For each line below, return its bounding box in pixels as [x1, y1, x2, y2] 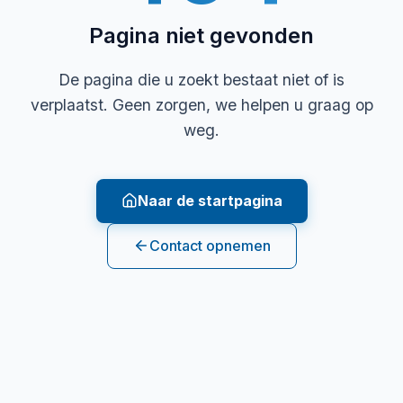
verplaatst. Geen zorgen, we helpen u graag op [30, 94, 373, 114]
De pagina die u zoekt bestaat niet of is [58, 69, 345, 89]
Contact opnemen [148, 236, 271, 255]
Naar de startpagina [137, 191, 282, 210]
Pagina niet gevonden [89, 22, 314, 49]
